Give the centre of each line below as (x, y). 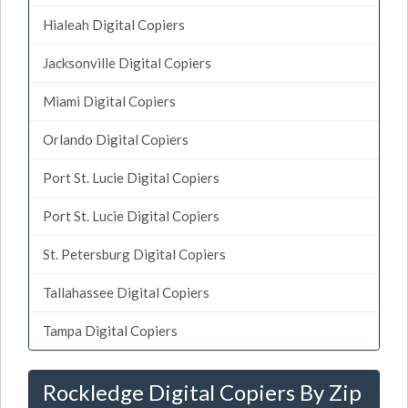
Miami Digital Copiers (109, 101)
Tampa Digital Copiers (110, 331)
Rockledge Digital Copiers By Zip (202, 392)
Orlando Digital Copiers (116, 139)
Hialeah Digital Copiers (114, 25)
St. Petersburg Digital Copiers (134, 254)
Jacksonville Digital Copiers (127, 63)
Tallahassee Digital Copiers (126, 292)
